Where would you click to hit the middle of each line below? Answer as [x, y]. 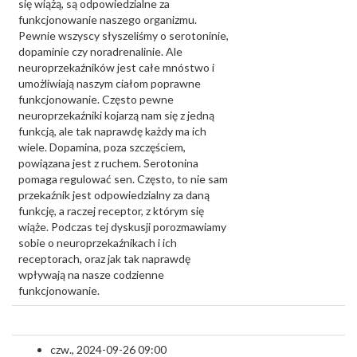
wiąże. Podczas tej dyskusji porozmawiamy [122, 227]
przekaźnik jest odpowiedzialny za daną [114, 195]
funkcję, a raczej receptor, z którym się [111, 211]
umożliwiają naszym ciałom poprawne [110, 83]
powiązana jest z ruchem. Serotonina [108, 163]
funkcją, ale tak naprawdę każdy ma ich [112, 131]
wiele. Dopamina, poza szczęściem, [102, 147]
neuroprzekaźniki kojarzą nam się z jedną [116, 115]
